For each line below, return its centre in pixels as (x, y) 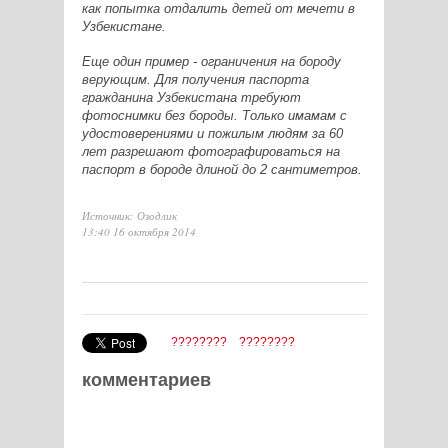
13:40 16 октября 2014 (138, 231)
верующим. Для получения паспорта (195, 79)
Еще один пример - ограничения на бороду (211, 61)
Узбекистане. (123, 26)
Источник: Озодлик (129, 215)
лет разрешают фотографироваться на (210, 151)
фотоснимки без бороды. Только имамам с (214, 115)
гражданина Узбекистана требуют (191, 97)
